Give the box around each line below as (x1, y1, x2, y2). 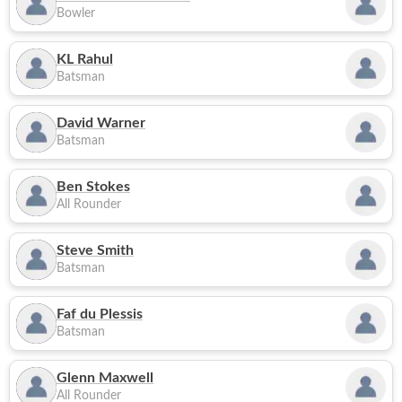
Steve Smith (57, 243, 134, 258)
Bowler (57, 7, 95, 20)
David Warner (57, 116, 145, 130)
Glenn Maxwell (57, 371, 153, 385)
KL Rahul (57, 52, 113, 66)
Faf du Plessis (57, 307, 143, 321)
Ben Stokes (57, 179, 130, 194)
